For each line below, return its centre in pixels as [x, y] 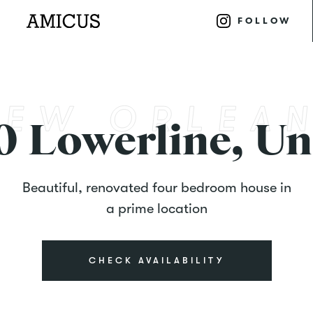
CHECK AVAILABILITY [156, 260]
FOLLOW [264, 21]
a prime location [156, 209]
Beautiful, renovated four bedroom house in [156, 188]
